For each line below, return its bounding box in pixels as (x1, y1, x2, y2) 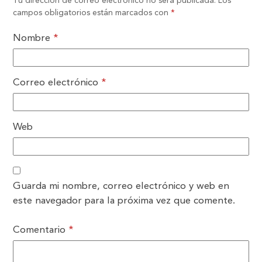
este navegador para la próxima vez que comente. (13, 195, 236, 206)
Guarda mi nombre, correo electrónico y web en (13, 181, 230, 191)
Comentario (13, 225, 69, 235)
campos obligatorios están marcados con (13, 8, 171, 17)
